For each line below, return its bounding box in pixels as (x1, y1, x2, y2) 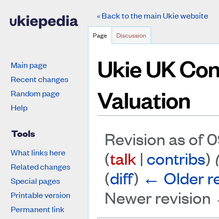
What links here (10, 146, 66, 157)
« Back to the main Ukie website (97, 10, 208, 21)
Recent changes (10, 73, 68, 85)
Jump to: (97, 206, 129, 218)
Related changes (10, 160, 70, 172)
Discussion (116, 30, 146, 40)
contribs (147, 147, 206, 169)
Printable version (10, 189, 70, 200)
